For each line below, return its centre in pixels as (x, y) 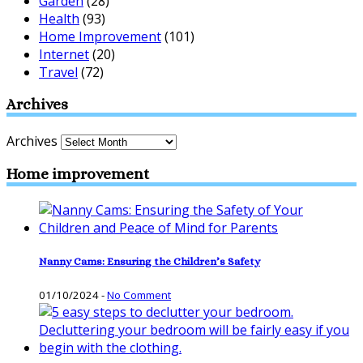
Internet (64, 54)
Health (59, 18)
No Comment (139, 295)
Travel (58, 72)
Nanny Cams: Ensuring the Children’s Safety (149, 261)
